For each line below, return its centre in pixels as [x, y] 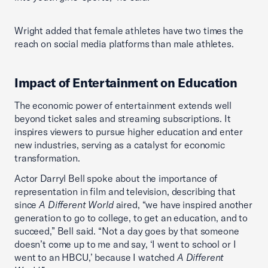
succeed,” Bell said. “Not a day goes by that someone [127, 231]
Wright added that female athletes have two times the [129, 30]
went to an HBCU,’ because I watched [96, 257]
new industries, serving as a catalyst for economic [120, 144]
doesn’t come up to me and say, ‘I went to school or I [125, 244]
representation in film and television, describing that [125, 191]
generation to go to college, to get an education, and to [131, 217]
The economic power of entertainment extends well [123, 105]
